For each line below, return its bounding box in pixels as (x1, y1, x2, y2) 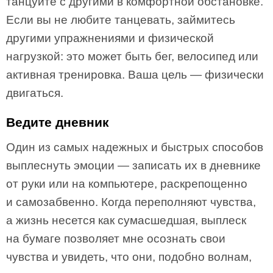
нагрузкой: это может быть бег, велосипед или (6, 50, 258, 63)
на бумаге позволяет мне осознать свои (6, 232, 225, 245)
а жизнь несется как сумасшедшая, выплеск (6, 214, 246, 227)
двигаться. (6, 87, 63, 99)
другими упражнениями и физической (6, 32, 214, 44)
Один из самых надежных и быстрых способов (6, 141, 263, 154)
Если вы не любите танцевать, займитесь (6, 13, 235, 26)
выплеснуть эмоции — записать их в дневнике (6, 159, 261, 172)
